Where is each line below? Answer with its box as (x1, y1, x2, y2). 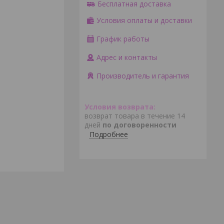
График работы (96, 34, 149, 44)
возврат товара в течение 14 (84, 111, 185, 121)
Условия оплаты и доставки (96, 15, 192, 25)
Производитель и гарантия (96, 71, 189, 81)
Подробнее (89, 129, 128, 139)
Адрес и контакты (96, 52, 157, 62)
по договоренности (102, 120, 176, 130)
